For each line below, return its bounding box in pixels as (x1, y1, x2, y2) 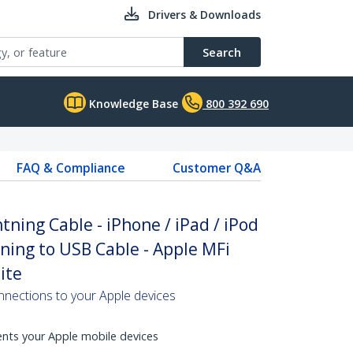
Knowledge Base (86, 96, 178, 111)
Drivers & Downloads (148, 7, 261, 22)
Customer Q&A (172, 159, 261, 176)
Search (203, 44, 241, 60)
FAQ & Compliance (16, 159, 125, 176)
